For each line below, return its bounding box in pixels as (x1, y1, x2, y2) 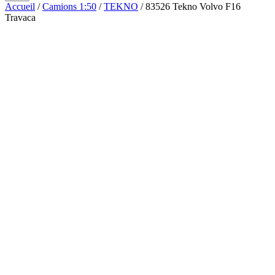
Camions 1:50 (42, 1, 96, 12)
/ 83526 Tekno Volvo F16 (138, 1, 241, 12)
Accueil (5, 1, 35, 12)
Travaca (5, 12, 36, 23)
